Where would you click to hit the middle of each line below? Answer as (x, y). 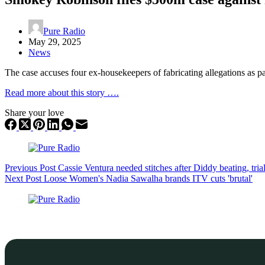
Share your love (34, 112)
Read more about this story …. (62, 92)
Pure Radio (64, 31)
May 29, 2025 (55, 41)
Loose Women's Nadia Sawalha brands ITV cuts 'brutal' (148, 178)
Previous (22, 167)
